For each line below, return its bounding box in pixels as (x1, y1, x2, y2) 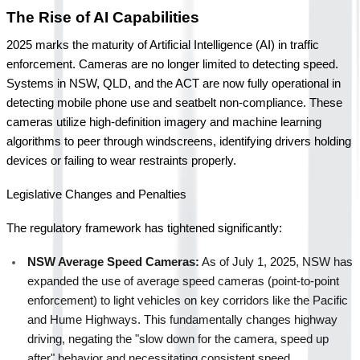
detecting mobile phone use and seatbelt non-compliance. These (6, 96, 342, 109)
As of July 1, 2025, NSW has (199, 255, 353, 268)
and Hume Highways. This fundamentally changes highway (27, 313, 337, 326)
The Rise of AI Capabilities (6, 8, 199, 26)
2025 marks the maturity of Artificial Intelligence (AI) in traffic (6, 38, 319, 51)
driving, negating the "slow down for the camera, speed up (27, 332, 329, 346)
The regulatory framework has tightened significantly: (6, 221, 282, 235)
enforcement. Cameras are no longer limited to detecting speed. (6, 57, 338, 71)
